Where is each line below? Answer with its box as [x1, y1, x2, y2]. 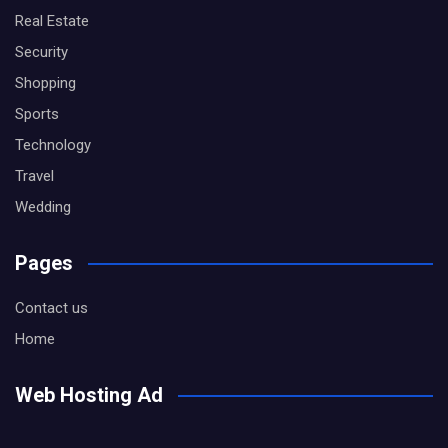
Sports [15, 104, 59, 123]
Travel [15, 166, 54, 185]
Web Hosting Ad [15, 382, 163, 407]
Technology [15, 135, 91, 154]
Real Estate [15, 11, 89, 30]
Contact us [15, 298, 88, 317]
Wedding [15, 197, 71, 216]
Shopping [15, 73, 76, 92]
